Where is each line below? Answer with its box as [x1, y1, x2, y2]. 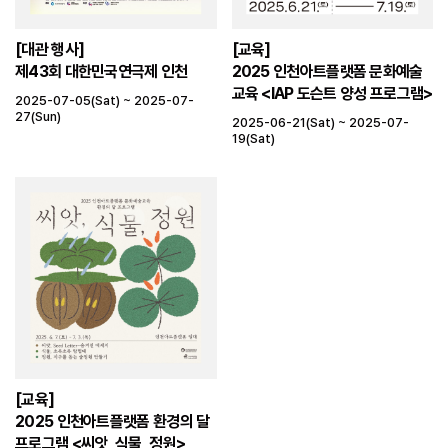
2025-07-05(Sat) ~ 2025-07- [15, 93, 194, 108]
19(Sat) [231, 131, 275, 146]
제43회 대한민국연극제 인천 [15, 62, 188, 81]
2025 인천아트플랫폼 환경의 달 [15, 411, 210, 431]
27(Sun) [15, 109, 61, 124]
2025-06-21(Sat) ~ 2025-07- [231, 115, 409, 130]
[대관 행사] [15, 40, 85, 59]
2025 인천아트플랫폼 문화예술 [231, 62, 423, 81]
